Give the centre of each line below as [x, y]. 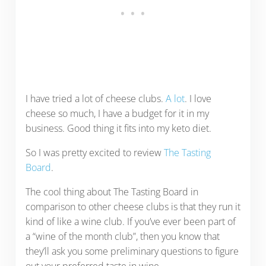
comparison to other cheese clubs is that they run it [133, 207]
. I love [198, 99]
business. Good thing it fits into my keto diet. [118, 129]
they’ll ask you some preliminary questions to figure [132, 251]
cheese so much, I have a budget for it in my [117, 114]
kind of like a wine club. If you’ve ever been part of [130, 222]
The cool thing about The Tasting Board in [112, 192]
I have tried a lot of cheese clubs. [95, 99]
